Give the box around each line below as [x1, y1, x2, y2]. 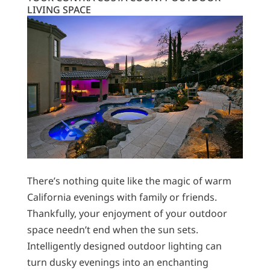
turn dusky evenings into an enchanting [27, 255, 209, 269]
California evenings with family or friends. [27, 190, 217, 204]
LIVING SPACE [27, 2, 91, 16]
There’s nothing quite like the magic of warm [27, 174, 231, 187]
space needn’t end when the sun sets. [27, 222, 198, 236]
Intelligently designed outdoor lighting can [27, 239, 222, 253]
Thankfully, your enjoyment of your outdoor [27, 206, 227, 220]
